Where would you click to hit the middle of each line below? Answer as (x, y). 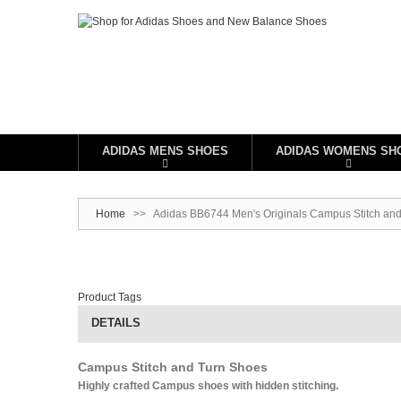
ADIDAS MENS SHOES (165, 151)
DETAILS (116, 323)
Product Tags (110, 297)
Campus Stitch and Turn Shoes (173, 367)
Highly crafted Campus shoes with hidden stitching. (208, 386)
